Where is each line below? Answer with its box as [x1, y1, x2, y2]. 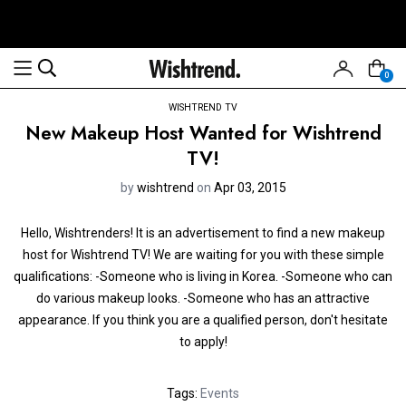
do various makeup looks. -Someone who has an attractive [36, 291, 370, 305]
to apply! [179, 334, 227, 349]
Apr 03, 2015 [213, 179, 286, 195]
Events [200, 386, 239, 401]
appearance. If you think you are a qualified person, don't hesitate [18, 313, 388, 327]
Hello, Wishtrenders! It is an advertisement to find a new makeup [21, 226, 385, 240]
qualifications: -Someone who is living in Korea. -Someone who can [14, 269, 392, 284]
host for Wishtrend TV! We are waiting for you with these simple [22, 247, 384, 262]
